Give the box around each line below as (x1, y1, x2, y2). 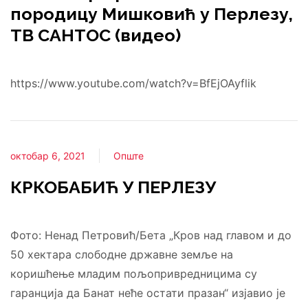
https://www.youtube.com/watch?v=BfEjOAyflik (10, 76, 256, 90)
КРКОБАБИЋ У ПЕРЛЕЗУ (10, 177, 216, 197)
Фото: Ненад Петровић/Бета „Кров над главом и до (10, 228, 291, 242)
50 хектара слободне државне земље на (10, 247, 233, 261)
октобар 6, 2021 (10, 150, 85, 162)
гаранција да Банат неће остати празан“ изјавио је (10, 286, 285, 300)
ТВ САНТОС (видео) (10, 25, 181, 45)
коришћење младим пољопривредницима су (10, 267, 257, 280)
